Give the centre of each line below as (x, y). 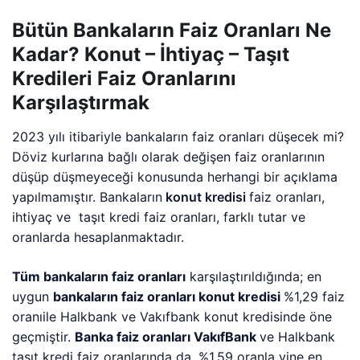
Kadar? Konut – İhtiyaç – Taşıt (151, 55)
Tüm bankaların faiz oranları (99, 277)
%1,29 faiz (315, 297)
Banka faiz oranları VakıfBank (168, 337)
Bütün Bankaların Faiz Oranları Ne (172, 31)
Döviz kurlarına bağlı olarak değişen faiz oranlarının (169, 157)
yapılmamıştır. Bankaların (88, 197)
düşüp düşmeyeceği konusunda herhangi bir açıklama (175, 177)
